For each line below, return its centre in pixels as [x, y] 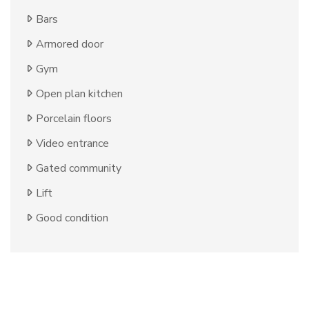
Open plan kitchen [79, 94]
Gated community [79, 169]
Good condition [72, 218]
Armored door [70, 44]
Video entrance [72, 144]
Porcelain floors [74, 119]
